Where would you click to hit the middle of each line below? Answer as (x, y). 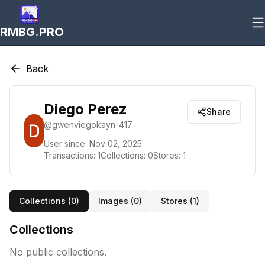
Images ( (116, 201)
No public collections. (58, 252)
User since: (66, 143)
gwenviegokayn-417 (93, 125)
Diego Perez (86, 109)
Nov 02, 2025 (116, 143)
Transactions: (71, 155)
